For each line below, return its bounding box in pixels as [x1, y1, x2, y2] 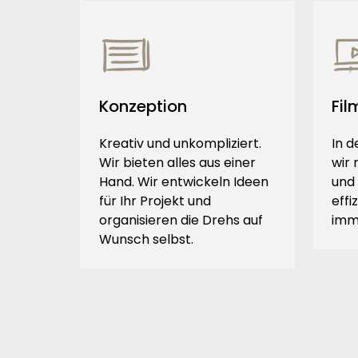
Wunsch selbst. [98, 230, 193, 249]
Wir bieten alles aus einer [98, 153, 256, 173]
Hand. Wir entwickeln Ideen [98, 173, 268, 192]
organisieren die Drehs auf [98, 211, 263, 230]
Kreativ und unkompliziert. [98, 134, 261, 153]
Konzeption [98, 95, 187, 118]
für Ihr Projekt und [98, 192, 211, 211]
